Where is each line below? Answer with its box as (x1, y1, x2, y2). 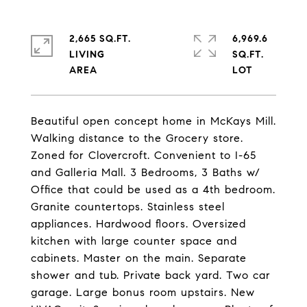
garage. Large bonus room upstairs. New (31, 286, 255, 299)
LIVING (69, 49, 105, 60)
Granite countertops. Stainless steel (31, 200, 225, 213)
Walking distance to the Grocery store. (31, 132, 243, 145)
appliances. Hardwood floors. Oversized (31, 217, 246, 230)
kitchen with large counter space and (31, 234, 237, 247)
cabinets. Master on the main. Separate (31, 251, 247, 265)
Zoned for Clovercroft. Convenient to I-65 (31, 149, 256, 162)
